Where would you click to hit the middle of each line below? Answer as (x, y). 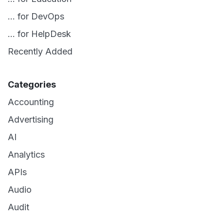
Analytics (26, 154)
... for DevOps (36, 16)
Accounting (31, 102)
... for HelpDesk (39, 34)
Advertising (31, 119)
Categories (32, 84)
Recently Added (40, 51)
